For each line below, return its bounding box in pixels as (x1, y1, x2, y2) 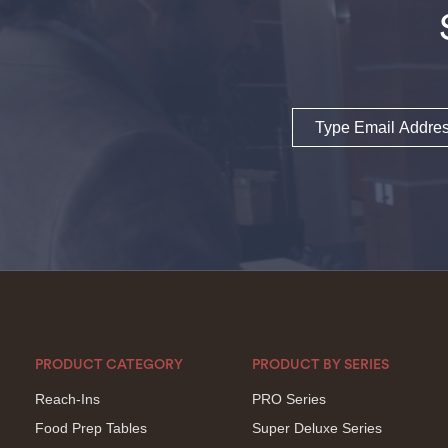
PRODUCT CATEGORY (35, 358, 183, 372)
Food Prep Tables (35, 420, 147, 436)
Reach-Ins (35, 391, 100, 407)
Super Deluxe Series (252, 420, 383, 436)
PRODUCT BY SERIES (252, 358, 390, 372)
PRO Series (252, 391, 327, 407)
